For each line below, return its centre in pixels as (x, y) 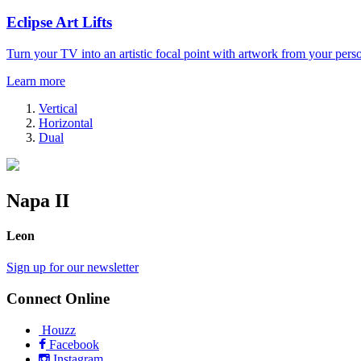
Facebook (73, 344)
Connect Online (58, 298)
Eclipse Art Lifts (59, 22)
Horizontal (66, 122)
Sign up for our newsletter (73, 268)
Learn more (36, 81)
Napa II (38, 200)
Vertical (58, 108)
